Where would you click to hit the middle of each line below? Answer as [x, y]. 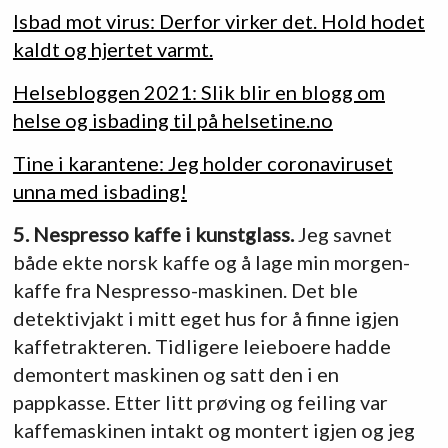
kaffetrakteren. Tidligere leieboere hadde [201, 346]
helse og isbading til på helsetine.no [172, 119]
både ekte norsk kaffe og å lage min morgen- [211, 262]
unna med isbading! [99, 191]
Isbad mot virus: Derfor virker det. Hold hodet [218, 20]
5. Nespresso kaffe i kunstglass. [155, 234]
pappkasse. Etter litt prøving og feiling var [200, 402]
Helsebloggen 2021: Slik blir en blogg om [198, 91]
